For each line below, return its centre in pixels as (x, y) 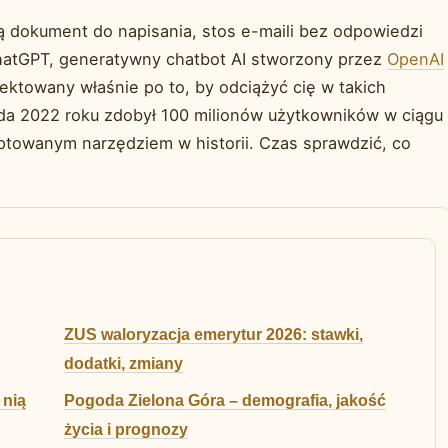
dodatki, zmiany (123, 364)
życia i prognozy (126, 430)
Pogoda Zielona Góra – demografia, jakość (225, 401)
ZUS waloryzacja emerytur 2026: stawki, (213, 335)
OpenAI (415, 59)
